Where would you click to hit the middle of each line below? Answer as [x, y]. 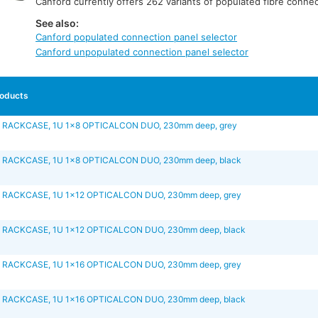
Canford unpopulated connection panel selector [142, 52]
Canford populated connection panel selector [137, 37]
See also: [57, 23]
